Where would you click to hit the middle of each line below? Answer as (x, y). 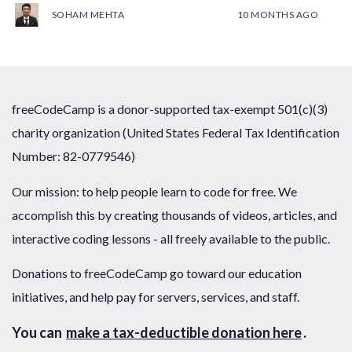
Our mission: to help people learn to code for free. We (154, 191)
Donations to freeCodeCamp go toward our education (157, 273)
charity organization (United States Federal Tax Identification (176, 132)
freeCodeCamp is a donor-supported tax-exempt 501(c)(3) (170, 109)
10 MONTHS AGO (278, 15)
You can (38, 332)
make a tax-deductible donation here (184, 332)
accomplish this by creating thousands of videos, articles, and (174, 214)
